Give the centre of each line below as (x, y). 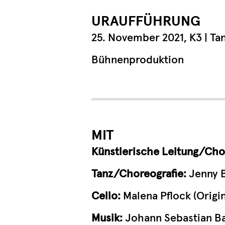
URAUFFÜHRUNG (146, 21)
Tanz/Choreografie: (139, 174)
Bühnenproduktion (138, 60)
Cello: (106, 196)
